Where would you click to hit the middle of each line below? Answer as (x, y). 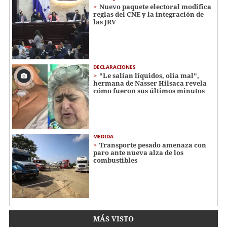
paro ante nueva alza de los (138, 152)
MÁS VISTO (113, 218)
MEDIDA (103, 136)
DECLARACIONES (115, 67)
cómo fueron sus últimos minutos (149, 91)
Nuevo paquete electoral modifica (155, 6)
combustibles (115, 160)
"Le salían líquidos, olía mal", (149, 76)
